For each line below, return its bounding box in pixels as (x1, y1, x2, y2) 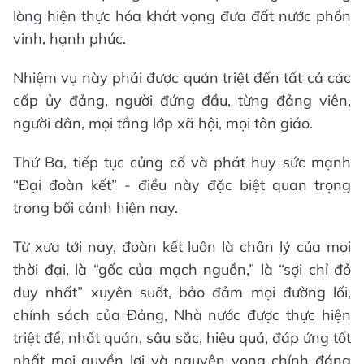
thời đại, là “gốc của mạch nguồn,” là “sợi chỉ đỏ (13, 259, 351, 279)
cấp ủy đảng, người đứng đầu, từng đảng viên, (13, 90, 351, 110)
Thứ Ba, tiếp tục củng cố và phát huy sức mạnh (13, 152, 351, 171)
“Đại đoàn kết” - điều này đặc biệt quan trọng (13, 175, 351, 194)
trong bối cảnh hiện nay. (13, 197, 178, 217)
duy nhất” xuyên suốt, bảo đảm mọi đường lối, (13, 282, 351, 301)
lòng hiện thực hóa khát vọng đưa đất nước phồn (13, 6, 351, 25)
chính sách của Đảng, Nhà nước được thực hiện (13, 305, 351, 324)
